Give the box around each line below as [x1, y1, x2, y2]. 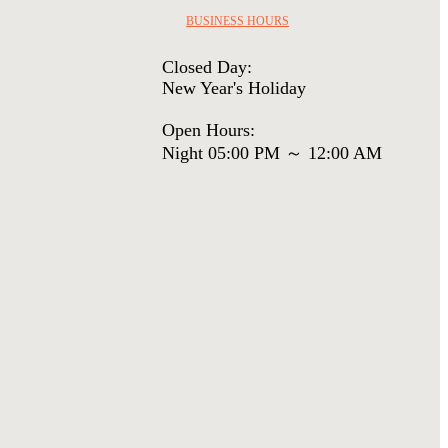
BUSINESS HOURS [185, 14, 289, 28]
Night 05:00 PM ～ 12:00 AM [162, 143, 382, 164]
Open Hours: [162, 120, 255, 141]
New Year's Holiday [162, 78, 306, 99]
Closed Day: [162, 57, 252, 78]
